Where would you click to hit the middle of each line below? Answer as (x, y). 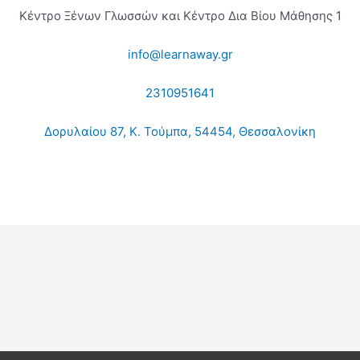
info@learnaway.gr (180, 54)
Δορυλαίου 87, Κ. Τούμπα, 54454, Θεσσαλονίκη (180, 131)
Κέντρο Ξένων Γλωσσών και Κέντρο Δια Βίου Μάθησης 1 (180, 15)
